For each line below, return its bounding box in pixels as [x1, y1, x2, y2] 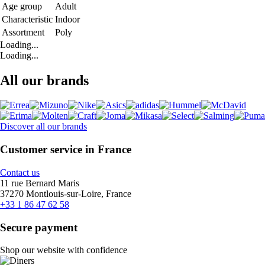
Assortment [2, 27, 44, 37]
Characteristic [2, 14, 53, 24]
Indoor [55, 14, 80, 24]
